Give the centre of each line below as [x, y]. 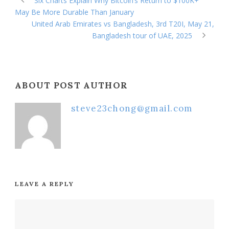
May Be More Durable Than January [74, 12]
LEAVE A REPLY [44, 184]
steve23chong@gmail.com [132, 108]
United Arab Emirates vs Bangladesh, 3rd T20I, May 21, [123, 24]
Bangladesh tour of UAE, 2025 [142, 35]
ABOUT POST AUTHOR [72, 85]
